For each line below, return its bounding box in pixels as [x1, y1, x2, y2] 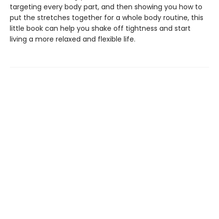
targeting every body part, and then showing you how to [10, 2, 202, 12]
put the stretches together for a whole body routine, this [10, 13, 203, 22]
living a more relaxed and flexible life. [10, 34, 135, 44]
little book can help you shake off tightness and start [10, 23, 191, 33]
